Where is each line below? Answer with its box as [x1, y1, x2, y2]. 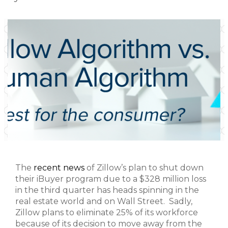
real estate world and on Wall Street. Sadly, [15, 196, 192, 206]
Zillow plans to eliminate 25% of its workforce [15, 208, 198, 217]
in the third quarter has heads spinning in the [15, 185, 199, 195]
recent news [34, 163, 84, 173]
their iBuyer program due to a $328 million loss [15, 174, 206, 184]
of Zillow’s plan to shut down [84, 163, 204, 173]
